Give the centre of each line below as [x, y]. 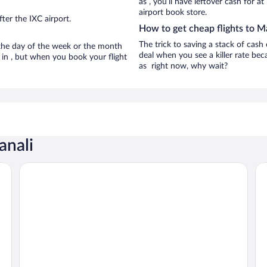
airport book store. [173, 13]
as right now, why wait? [183, 66]
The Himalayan [49, 167]
